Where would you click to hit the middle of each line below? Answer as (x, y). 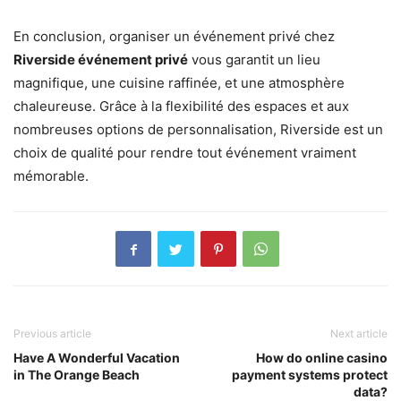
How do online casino (322, 358)
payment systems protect (310, 375)
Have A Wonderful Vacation (97, 358)
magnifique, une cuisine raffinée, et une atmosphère (179, 83)
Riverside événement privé (101, 60)
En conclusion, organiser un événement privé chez (174, 37)
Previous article (52, 334)
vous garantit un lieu (254, 60)
